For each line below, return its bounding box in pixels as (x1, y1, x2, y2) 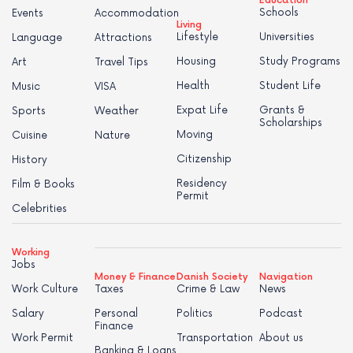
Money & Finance (94, 270, 176, 283)
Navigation (258, 270, 313, 283)
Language (12, 31, 62, 44)
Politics (176, 307, 213, 320)
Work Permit (12, 331, 73, 344)
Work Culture (12, 282, 78, 295)
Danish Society (176, 270, 247, 283)
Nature (94, 128, 130, 142)
